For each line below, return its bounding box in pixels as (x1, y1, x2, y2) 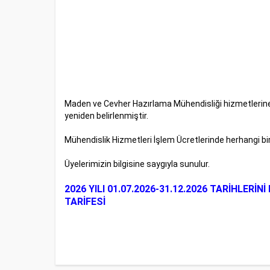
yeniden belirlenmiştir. (64, 111, 148, 121)
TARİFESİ (64, 196, 105, 207)
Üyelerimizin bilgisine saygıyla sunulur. (64, 159, 210, 169)
